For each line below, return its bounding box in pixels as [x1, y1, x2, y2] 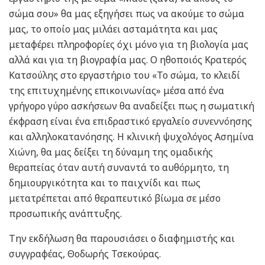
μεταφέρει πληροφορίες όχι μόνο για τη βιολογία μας [9, 37, 248, 51]
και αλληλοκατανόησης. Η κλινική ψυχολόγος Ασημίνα [9, 130, 254, 143]
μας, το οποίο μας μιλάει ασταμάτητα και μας [9, 22, 218, 35]
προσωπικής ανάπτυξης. [9, 206, 127, 220]
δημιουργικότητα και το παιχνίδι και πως [9, 176, 201, 189]
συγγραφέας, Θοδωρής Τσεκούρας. [9, 247, 163, 260]
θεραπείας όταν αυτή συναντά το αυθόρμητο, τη [9, 160, 229, 174]
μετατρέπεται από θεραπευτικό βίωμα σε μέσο [9, 191, 221, 205]
